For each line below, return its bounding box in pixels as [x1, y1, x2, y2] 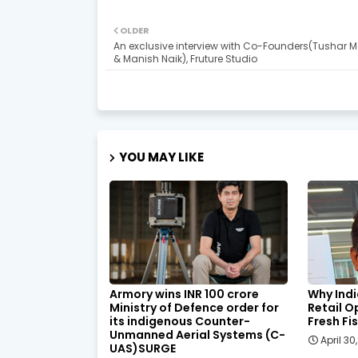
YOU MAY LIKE [119, 149, 204, 166]
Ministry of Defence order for [109, 300, 279, 316]
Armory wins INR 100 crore [109, 286, 259, 303]
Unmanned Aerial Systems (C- [109, 327, 285, 344]
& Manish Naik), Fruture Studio [113, 52, 257, 66]
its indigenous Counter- [109, 313, 250, 330]
